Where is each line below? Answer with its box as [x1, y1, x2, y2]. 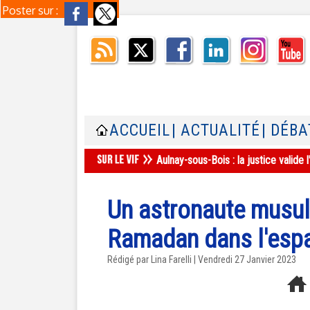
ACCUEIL [109, 121, 170, 140]
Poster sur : [3, 3, 61, 17]
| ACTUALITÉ [172, 121, 260, 140]
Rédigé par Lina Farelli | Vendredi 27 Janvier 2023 [107, 254, 296, 265]
